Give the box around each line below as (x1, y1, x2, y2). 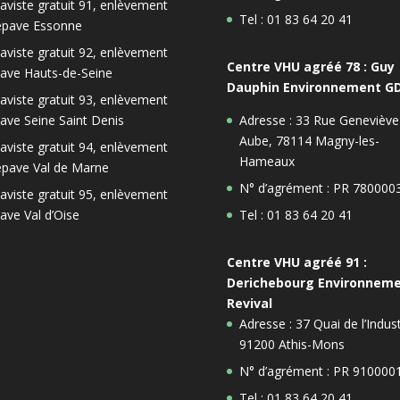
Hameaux (238, 152, 295, 170)
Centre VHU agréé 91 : (226, 253, 367, 271)
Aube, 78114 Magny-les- (238, 131, 379, 149)
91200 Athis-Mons (238, 335, 345, 353)
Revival (226, 294, 272, 312)
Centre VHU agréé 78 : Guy (226, 57, 395, 75)
